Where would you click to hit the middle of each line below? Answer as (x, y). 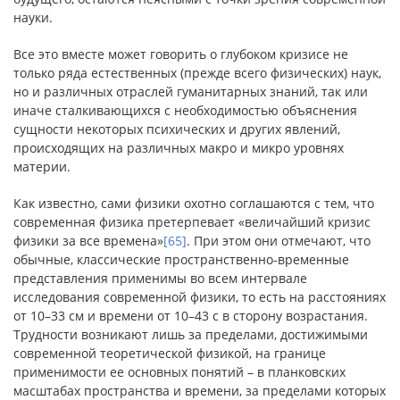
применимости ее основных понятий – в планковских (179, 372)
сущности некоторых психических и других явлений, (177, 129)
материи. (42, 167)
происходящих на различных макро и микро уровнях (179, 148)
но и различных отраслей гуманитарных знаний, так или (191, 92)
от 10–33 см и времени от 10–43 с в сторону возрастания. (191, 316)
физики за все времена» (88, 241)
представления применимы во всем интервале (160, 278)
